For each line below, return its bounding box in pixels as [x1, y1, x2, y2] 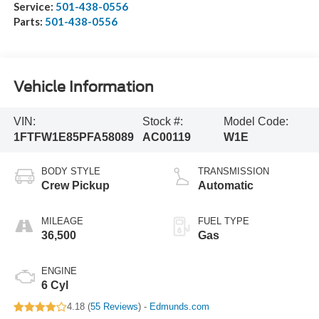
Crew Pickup [41, 179, 110, 192]
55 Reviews [90, 301, 138, 313]
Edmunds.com [149, 301, 209, 313]
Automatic [198, 179, 253, 192]
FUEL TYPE [198, 216, 249, 227]
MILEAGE [41, 216, 83, 227]
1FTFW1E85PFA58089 [13, 131, 134, 144]
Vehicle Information [13, 78, 154, 95]
